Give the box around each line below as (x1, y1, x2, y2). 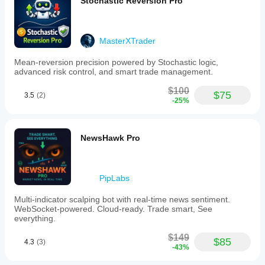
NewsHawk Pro (80, 133, 140, 143)
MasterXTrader (99, 36, 156, 46)
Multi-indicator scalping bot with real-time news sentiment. (14, 195, 230, 204)
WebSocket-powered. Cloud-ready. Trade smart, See (14, 204, 212, 214)
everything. (14, 214, 56, 223)
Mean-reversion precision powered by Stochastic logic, (14, 57, 218, 67)
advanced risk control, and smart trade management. (14, 67, 213, 76)
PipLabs (99, 173, 130, 183)
